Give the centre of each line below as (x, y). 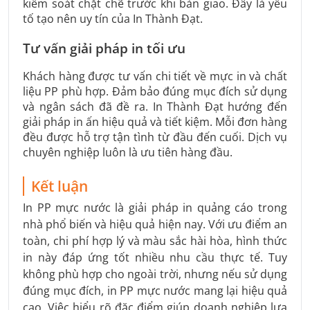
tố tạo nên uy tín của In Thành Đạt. (113, 19)
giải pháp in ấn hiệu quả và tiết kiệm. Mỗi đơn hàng (155, 121)
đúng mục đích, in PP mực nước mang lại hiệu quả (155, 291)
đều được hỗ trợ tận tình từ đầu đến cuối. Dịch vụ (155, 137)
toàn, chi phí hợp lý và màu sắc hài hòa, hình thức (155, 241)
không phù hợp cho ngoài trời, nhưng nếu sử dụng (155, 274)
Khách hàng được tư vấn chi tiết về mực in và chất (155, 76)
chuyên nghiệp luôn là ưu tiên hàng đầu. (128, 152)
